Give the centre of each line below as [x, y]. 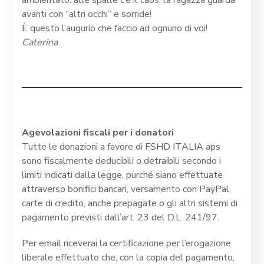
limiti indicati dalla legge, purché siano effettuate [123, 175]
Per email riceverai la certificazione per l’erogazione [127, 244]
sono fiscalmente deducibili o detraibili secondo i [122, 161]
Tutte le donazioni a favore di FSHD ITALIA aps [121, 147]
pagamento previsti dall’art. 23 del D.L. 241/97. [121, 218]
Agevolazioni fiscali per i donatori [98, 133]
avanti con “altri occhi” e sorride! [87, 14]
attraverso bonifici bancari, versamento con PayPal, [127, 189]
